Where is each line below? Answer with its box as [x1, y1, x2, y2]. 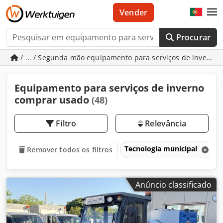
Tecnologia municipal [124, 143, 200, 153]
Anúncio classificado [135, 179, 212, 190]
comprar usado [14, 93, 92, 107]
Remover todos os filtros [27, 144, 113, 154]
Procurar [176, 32, 211, 43]
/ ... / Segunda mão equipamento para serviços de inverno [18, 53, 221, 62]
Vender [119, 7, 148, 18]
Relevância [143, 118, 186, 129]
